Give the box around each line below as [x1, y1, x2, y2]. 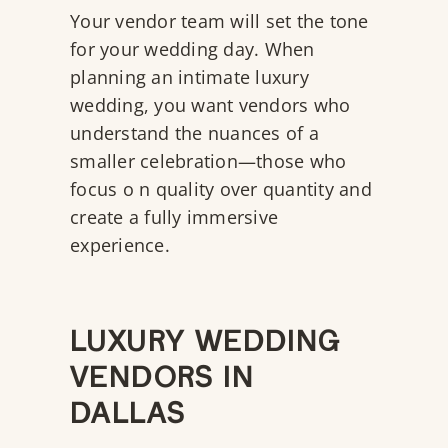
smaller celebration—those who [70, 149, 347, 174]
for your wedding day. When [70, 37, 315, 62]
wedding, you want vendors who [70, 93, 351, 118]
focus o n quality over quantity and [70, 177, 372, 202]
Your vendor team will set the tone [70, 9, 369, 34]
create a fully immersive [70, 205, 278, 230]
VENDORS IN [70, 365, 254, 398]
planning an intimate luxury [70, 65, 309, 90]
